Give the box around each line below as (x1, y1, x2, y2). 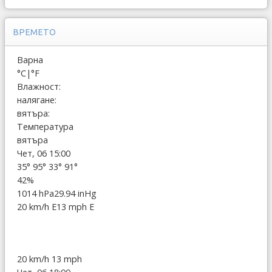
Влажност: (17, 81, 61, 93)
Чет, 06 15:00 (17, 148, 70, 160)
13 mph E (56, 201, 94, 213)
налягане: (17, 94, 56, 106)
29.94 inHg (54, 188, 97, 200)
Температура (17, 121, 73, 133)
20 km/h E (17, 201, 56, 213)
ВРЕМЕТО (13, 27, 56, 38)
